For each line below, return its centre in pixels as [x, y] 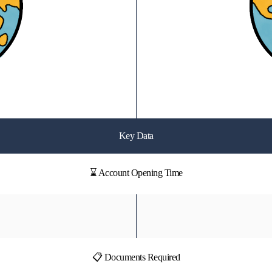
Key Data [136, 136]
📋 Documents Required [136, 257]
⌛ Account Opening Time [136, 173]
